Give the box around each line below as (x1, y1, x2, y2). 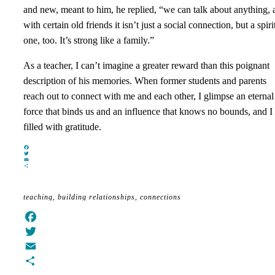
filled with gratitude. (23, 121, 101, 132)
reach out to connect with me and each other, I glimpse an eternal (23, 90, 274, 101)
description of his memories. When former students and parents (23, 75, 266, 86)
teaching (23, 192, 53, 201)
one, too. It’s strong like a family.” (23, 34, 154, 45)
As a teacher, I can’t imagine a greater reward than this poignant (23, 60, 269, 71)
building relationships (58, 192, 135, 201)
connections (140, 192, 181, 201)
